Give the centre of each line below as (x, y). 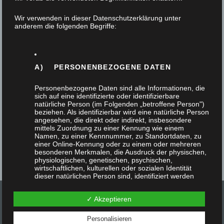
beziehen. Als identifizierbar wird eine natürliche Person (122, 112)
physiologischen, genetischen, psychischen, (104, 160)
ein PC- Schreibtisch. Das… (70, 75)
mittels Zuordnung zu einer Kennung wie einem (109, 128)
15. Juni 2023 (58, 8)
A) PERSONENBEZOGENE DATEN (103, 67)
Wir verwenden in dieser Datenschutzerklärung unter (98, 18)
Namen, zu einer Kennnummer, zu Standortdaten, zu (118, 136)
